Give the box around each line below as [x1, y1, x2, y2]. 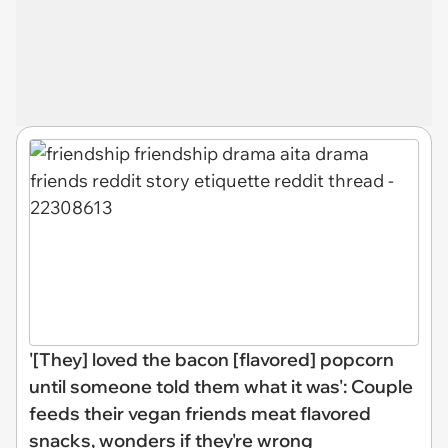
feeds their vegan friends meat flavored [29, 402, 371, 425]
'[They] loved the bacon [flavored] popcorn [29, 348, 394, 371]
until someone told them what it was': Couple [29, 375, 413, 398]
